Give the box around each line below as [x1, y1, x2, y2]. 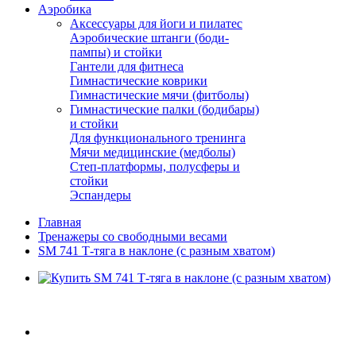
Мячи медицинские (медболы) [70, 145, 235, 159]
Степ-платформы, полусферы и [70, 160, 240, 173]
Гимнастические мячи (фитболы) [70, 88, 249, 102]
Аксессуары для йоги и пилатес [70, 17, 242, 30]
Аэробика [38, 2, 91, 16]
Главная [38, 215, 81, 229]
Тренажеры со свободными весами [38, 230, 227, 243]
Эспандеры [70, 188, 131, 202]
